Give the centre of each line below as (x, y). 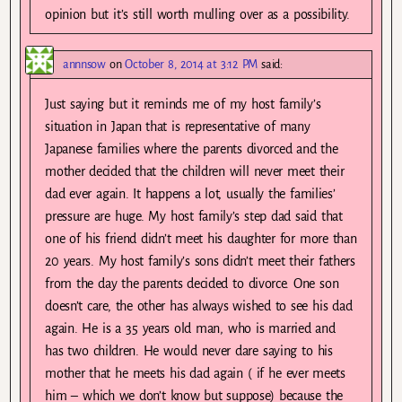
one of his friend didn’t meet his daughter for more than (201, 239)
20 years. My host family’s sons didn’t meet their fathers (200, 262)
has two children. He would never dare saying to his (189, 351)
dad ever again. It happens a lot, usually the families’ (190, 194)
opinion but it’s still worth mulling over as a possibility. (198, 15)
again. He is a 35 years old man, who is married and (190, 329)
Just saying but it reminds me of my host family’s (183, 105)
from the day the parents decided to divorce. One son (192, 284)
